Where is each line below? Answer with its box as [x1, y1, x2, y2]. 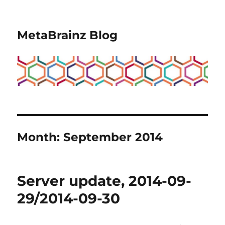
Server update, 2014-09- [17, 172, 192, 189]
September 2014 [63, 130, 163, 144]
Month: [17, 130, 64, 144]
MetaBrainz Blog [17, 28, 118, 42]
